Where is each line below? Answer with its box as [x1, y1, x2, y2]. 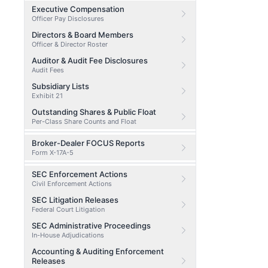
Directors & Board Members [32, 30, 133, 39]
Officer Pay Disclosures [32, 14, 104, 23]
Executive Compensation [32, 4, 124, 14]
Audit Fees [32, 66, 64, 74]
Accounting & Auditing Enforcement [32, 246, 164, 256]
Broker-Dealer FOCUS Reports [32, 138, 145, 148]
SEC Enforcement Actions [32, 169, 127, 179]
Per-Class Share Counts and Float [32, 117, 136, 126]
